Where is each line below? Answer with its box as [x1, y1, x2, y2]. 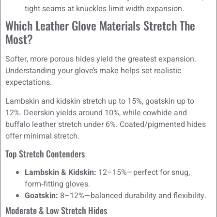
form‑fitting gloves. [25, 178, 90, 190]
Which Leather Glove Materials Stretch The [5, 16, 195, 34]
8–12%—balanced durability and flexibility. [58, 189, 206, 201]
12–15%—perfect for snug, [96, 166, 190, 178]
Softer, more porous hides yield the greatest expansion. [5, 53, 196, 65]
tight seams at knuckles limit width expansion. [25, 3, 184, 15]
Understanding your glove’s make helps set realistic [5, 65, 181, 77]
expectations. [5, 77, 52, 89]
